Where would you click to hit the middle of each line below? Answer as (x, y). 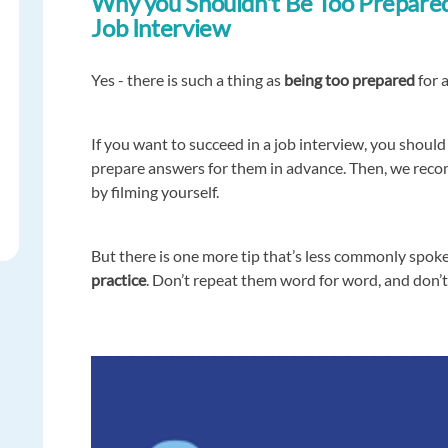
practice (119, 279)
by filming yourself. (155, 191)
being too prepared (348, 79)
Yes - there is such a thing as (186, 79)
